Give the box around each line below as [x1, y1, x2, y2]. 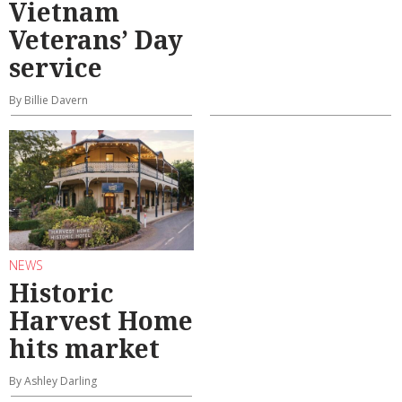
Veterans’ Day [9, 22, 183, 57]
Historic [9, 275, 114, 310]
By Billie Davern [9, 92, 88, 108]
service [9, 49, 102, 84]
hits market [9, 330, 160, 365]
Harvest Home [9, 302, 193, 337]
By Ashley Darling [9, 372, 97, 389]
